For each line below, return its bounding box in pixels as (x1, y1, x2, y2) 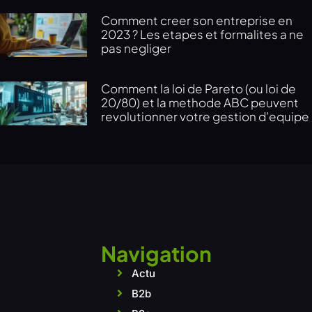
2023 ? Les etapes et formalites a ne (101, 26, 304, 42)
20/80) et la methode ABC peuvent (101, 95, 299, 111)
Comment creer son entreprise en (101, 13, 293, 29)
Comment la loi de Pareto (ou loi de (101, 81, 297, 97)
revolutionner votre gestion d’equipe (101, 109, 310, 125)
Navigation (100, 240, 212, 267)
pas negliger (101, 40, 172, 56)
